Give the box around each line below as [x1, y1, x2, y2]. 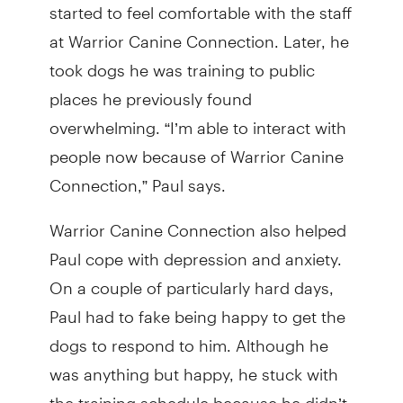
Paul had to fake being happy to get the [49, 291, 345, 327]
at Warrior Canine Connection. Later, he [49, 15, 349, 51]
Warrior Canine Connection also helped [49, 204, 346, 240]
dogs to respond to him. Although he [49, 319, 328, 355]
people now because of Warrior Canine [49, 130, 344, 166]
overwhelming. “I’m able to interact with [49, 102, 346, 138]
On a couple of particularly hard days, [49, 262, 334, 298]
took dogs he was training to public [49, 44, 315, 80]
